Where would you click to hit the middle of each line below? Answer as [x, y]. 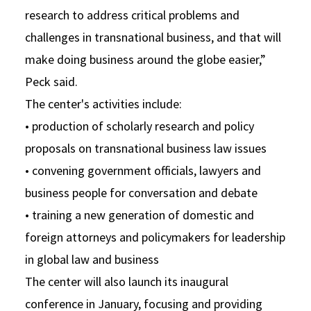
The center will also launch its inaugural [127, 281]
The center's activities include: [103, 103]
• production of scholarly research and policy [140, 126]
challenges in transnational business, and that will [153, 37]
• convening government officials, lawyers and [143, 170]
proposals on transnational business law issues [146, 148]
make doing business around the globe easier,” [145, 59]
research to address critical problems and [132, 15]
